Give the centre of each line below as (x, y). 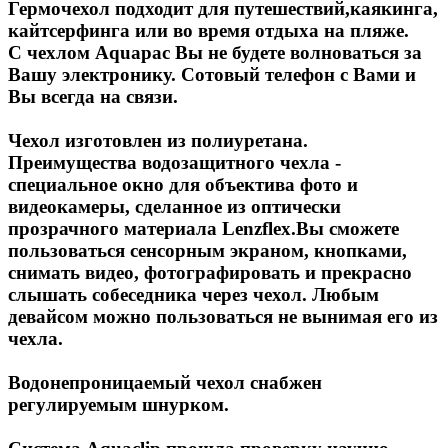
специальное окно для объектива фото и (183, 184)
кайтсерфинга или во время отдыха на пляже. (208, 30)
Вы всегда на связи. (93, 96)
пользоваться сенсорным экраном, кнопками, (207, 250)
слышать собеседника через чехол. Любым (193, 294)
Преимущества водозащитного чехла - (174, 162)
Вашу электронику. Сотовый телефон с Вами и (212, 74)
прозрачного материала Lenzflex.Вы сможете (203, 228)
